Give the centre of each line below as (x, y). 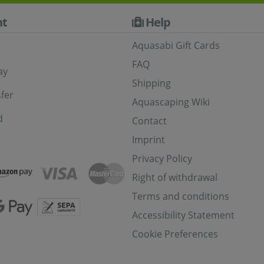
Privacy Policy (162, 159)
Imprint (148, 140)
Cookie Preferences (175, 234)
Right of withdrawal (175, 177)
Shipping (151, 83)
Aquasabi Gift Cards (176, 45)
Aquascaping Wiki (171, 102)
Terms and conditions (181, 196)
